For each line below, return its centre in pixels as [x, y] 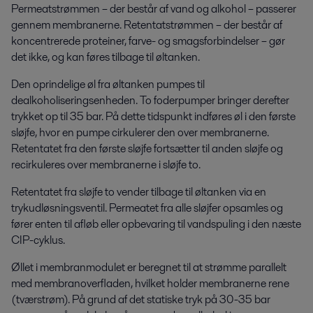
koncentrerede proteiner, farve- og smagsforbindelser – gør [148, 41]
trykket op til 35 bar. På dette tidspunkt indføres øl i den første [153, 116]
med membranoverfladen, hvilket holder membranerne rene [150, 283]
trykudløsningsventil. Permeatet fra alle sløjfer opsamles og [147, 208]
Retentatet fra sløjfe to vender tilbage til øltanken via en [139, 191]
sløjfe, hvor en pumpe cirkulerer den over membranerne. [140, 132]
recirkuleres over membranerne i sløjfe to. [106, 164]
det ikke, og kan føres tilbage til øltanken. [105, 57]
